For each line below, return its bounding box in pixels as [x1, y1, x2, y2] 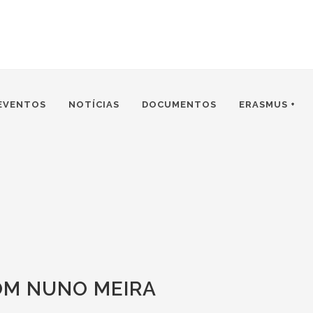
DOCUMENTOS [142, 99, 217, 110]
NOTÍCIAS [68, 99, 119, 110]
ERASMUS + [239, 99, 296, 110]
